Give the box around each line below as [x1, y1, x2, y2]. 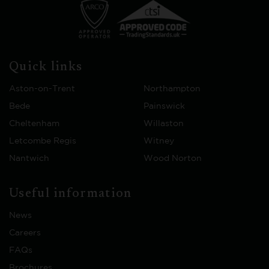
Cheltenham [9, 120, 59, 127]
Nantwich [9, 155, 49, 162]
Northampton [144, 85, 201, 92]
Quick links [9, 61, 83, 74]
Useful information [9, 188, 132, 201]
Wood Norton [144, 155, 202, 162]
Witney [144, 138, 174, 145]
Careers [9, 229, 41, 237]
